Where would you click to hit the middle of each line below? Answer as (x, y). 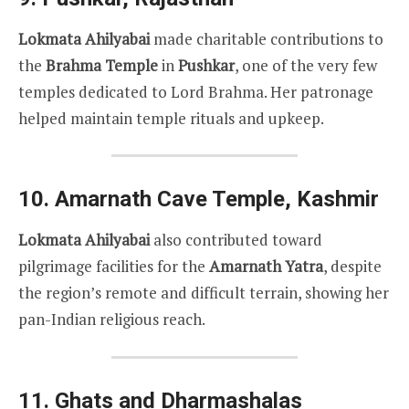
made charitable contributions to (267, 38)
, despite (352, 267)
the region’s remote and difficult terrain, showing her (204, 293)
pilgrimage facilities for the (114, 267)
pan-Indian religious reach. (112, 320)
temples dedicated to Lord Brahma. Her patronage (196, 91)
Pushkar (206, 65)
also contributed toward (236, 240)
